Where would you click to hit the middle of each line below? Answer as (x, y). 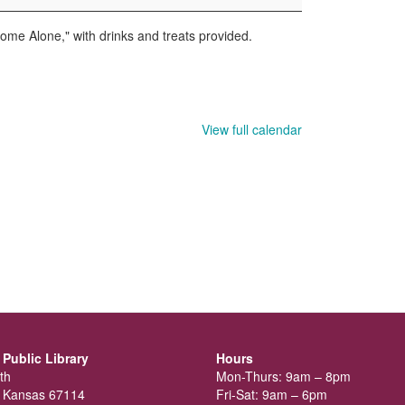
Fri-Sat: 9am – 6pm (272, 394)
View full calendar (252, 129)
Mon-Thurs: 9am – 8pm (283, 376)
